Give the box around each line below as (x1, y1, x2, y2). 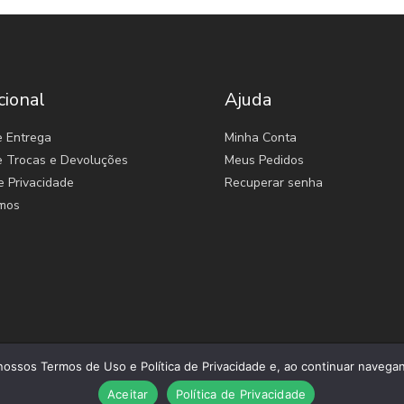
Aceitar (106, 386, 149, 401)
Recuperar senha (225, 173, 323, 191)
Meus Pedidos (225, 151, 304, 169)
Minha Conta (225, 128, 297, 146)
